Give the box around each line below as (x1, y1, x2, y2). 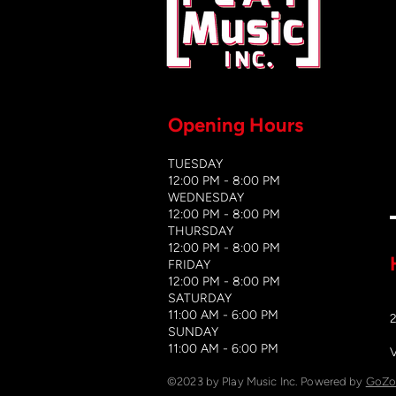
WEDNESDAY (168, 189, 247, 205)
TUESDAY (168, 156, 223, 171)
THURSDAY (168, 223, 233, 239)
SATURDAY (168, 290, 232, 306)
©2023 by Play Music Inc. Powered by (167, 374, 366, 388)
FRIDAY (168, 256, 210, 272)
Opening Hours (168, 112, 303, 137)
